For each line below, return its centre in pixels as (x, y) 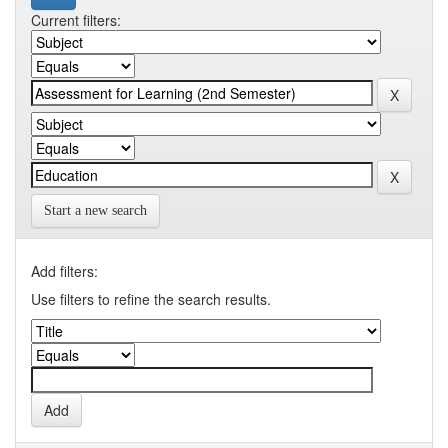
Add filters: (64, 271)
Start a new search (95, 210)
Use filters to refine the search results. (151, 299)
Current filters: (76, 20)
